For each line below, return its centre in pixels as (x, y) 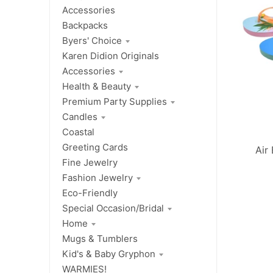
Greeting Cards (95, 147)
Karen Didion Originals (111, 56)
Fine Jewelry (90, 163)
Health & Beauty (97, 87)
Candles (80, 117)
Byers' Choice (92, 41)
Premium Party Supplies (115, 102)
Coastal (78, 132)
